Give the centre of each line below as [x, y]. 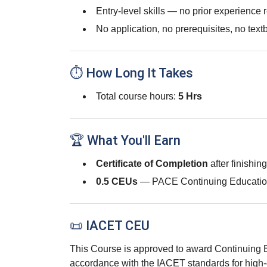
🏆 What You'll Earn [125, 140]
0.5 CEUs [117, 181]
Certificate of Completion [152, 164]
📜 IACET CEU [110, 226]
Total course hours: [137, 96]
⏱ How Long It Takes [131, 73]
